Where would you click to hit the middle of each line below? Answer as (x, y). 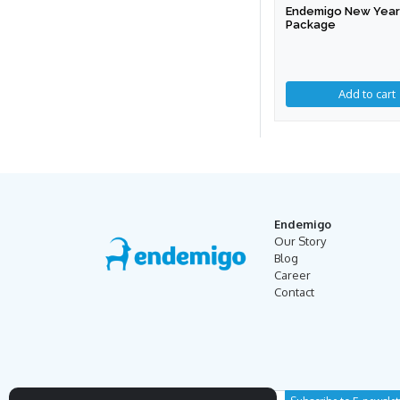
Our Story (300, 242)
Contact (294, 292)
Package (311, 25)
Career (292, 275)
